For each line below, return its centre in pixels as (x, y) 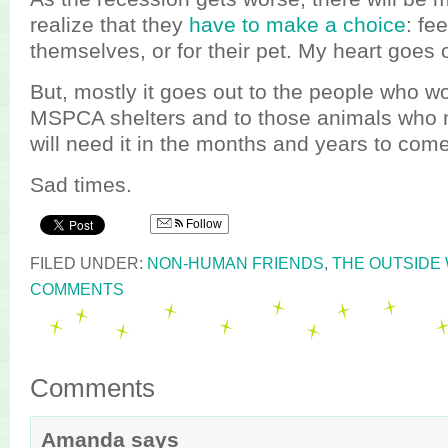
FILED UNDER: (88, 263)
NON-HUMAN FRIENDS (235, 263)
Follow (202, 224)
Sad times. (81, 184)
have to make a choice (297, 24)
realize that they (109, 24)
